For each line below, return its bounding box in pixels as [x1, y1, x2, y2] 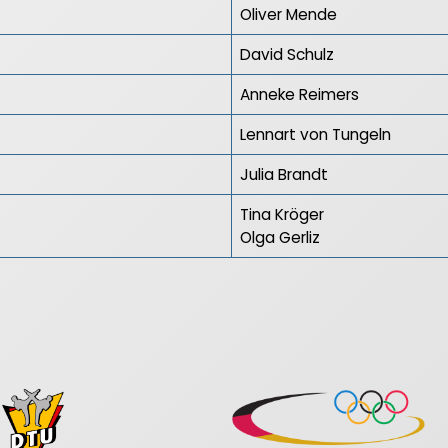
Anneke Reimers [240, 84, 359, 106]
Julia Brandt [240, 164, 328, 186]
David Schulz [240, 44, 334, 66]
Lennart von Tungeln [240, 124, 391, 146]
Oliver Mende [240, 4, 337, 26]
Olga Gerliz [240, 227, 320, 249]
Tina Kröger [240, 204, 324, 226]
